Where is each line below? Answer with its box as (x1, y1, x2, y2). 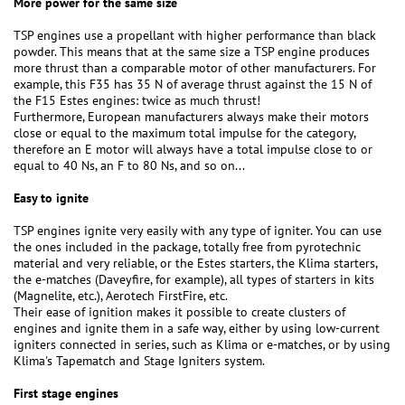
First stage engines (14, 385, 118, 402)
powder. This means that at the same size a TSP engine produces (14, 43, 370, 61)
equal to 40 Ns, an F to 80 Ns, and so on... (14, 157, 245, 174)
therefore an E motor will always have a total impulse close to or (14, 141, 372, 158)
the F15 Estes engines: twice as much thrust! (14, 92, 260, 109)
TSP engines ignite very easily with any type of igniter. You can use (14, 222, 381, 240)
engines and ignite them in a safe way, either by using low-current (14, 320, 380, 337)
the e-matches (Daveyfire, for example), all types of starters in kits (14, 271, 374, 288)
